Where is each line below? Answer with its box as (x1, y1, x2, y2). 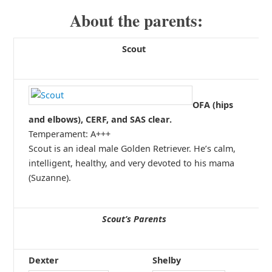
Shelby (152, 254, 181, 266)
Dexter (28, 254, 59, 266)
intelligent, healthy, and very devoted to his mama (28, 157, 234, 169)
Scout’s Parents (101, 212, 166, 225)
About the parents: (69, 7, 203, 32)
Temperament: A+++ (28, 127, 110, 140)
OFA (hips (192, 98, 233, 110)
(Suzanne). (28, 171, 71, 183)
